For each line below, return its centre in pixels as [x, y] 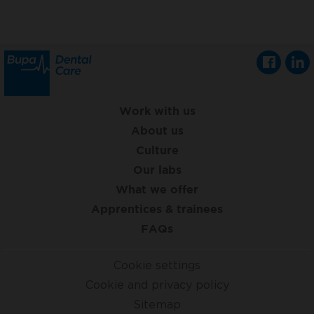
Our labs [157, 169]
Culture [157, 150]
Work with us [157, 110]
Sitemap [157, 304]
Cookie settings [157, 265]
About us [157, 130]
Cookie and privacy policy [157, 284]
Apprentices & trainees [157, 209]
